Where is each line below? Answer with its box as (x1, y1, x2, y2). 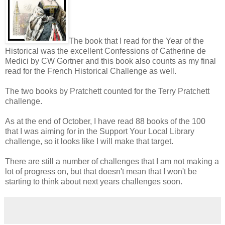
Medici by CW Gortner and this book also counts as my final (5, 56, 216, 65)
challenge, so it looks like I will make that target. (5, 137, 173, 146)
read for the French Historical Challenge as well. (5, 66, 176, 75)
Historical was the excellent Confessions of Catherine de (5, 46, 206, 55)
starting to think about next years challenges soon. (5, 177, 182, 186)
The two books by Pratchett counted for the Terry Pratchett (5, 86, 209, 95)
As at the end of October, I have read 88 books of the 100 (5, 117, 205, 126)
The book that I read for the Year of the (69, 36, 204, 45)
